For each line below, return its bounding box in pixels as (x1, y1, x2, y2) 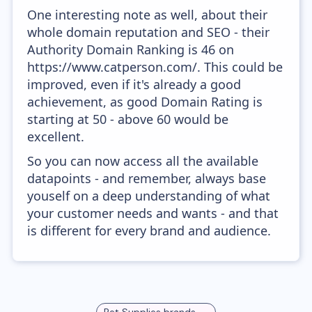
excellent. (27, 128, 85, 145)
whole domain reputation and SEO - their (27, 24, 270, 40)
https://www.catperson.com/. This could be (27, 58, 283, 75)
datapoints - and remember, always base (27, 170, 267, 187)
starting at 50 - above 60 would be (27, 111, 229, 127)
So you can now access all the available (27, 153, 259, 169)
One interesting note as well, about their (27, 6, 268, 23)
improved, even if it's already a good (27, 76, 242, 93)
